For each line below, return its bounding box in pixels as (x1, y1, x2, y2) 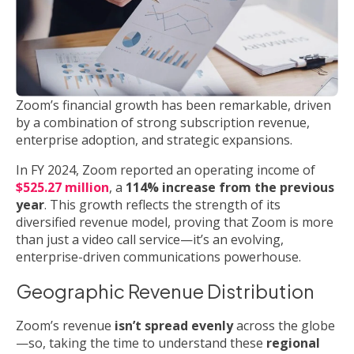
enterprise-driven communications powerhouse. (16, 248, 301, 266)
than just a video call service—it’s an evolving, (16, 231, 284, 249)
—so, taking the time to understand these (16, 334, 266, 352)
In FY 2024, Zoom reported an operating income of (16, 161, 315, 179)
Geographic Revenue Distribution (16, 279, 314, 303)
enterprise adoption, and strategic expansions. (16, 131, 296, 149)
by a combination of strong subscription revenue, (16, 114, 310, 132)
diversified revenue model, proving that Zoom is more (16, 213, 333, 232)
